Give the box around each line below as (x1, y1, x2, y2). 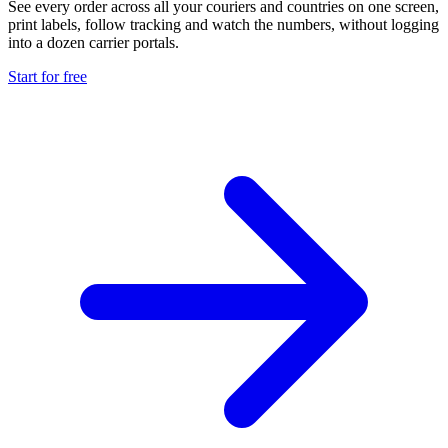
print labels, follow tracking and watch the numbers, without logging (8, 15, 439, 33)
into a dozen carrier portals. (8, 33, 179, 51)
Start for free (8, 67, 87, 85)
